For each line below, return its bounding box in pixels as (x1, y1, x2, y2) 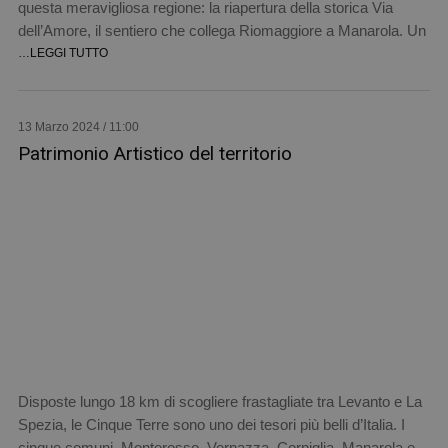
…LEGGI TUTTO (17, 45, 108, 60)
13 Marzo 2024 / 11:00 (17, 119, 139, 134)
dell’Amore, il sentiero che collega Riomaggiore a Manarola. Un (17, 21, 426, 39)
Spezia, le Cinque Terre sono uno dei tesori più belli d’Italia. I (17, 416, 405, 433)
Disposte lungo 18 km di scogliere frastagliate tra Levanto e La (17, 393, 422, 410)
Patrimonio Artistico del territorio (17, 141, 292, 165)
